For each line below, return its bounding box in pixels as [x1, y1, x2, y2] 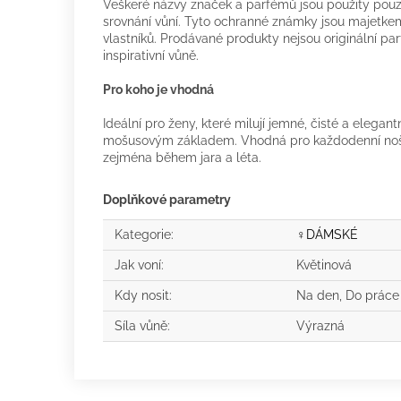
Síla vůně [115, 319, 167, 334]
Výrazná [296, 319, 345, 334]
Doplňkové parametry [103, 192, 231, 208]
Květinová [296, 258, 352, 273]
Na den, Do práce [296, 288, 399, 303]
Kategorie [115, 227, 171, 243]
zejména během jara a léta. [103, 150, 261, 166]
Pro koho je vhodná [103, 82, 214, 98]
